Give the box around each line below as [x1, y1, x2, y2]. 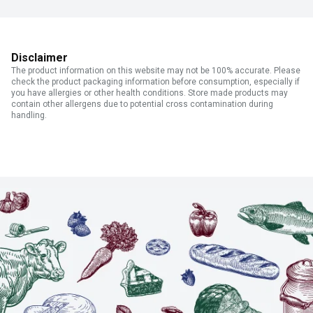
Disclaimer [11, 51, 68, 65]
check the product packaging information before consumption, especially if [11, 77, 300, 87]
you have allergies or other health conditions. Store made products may [11, 88, 288, 99]
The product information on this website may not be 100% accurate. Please [11, 66, 300, 76]
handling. [11, 110, 47, 121]
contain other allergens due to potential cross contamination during [11, 99, 273, 110]
